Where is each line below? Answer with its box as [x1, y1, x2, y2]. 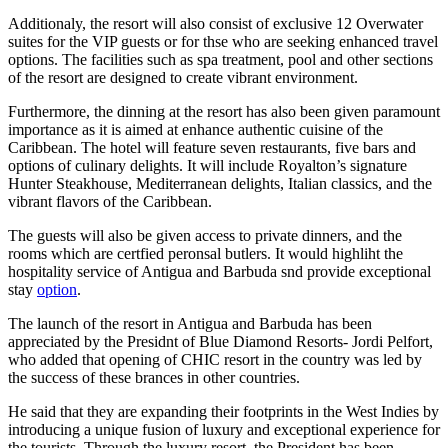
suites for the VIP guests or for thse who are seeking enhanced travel [8, 32, 438, 50]
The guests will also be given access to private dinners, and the [8, 226, 402, 244]
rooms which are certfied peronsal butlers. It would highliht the [8, 244, 403, 262]
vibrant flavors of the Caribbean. [8, 192, 212, 210]
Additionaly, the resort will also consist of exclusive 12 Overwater [8, 14, 423, 32]
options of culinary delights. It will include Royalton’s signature [8, 156, 407, 174]
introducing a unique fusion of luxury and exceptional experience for [8, 420, 440, 438]
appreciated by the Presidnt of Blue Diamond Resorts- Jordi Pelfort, [8, 332, 433, 350]
